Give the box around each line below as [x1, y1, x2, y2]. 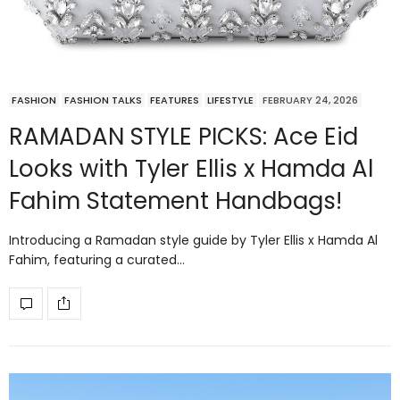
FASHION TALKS [64, 92, 142, 107]
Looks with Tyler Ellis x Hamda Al [9, 152, 373, 185]
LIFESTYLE [207, 92, 254, 107]
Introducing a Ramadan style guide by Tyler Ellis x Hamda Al [9, 230, 378, 249]
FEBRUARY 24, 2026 [262, 92, 358, 107]
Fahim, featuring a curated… [9, 250, 185, 269]
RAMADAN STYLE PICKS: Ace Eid [9, 120, 358, 153]
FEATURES [150, 92, 199, 107]
